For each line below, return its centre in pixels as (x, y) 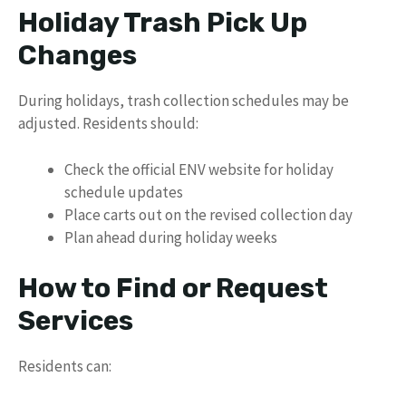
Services (76, 321)
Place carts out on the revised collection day (208, 214)
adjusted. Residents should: (108, 123)
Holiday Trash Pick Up (163, 23)
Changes (77, 55)
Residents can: (65, 366)
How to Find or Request (173, 288)
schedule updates (124, 192)
